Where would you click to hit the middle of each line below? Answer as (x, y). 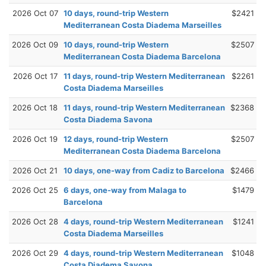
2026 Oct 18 (35, 107)
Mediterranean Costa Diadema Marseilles (142, 25)
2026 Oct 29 (35, 253)
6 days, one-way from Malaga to (125, 190)
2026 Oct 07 (35, 13)
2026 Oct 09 (35, 44)
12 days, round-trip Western (116, 139)
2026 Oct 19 (35, 139)
